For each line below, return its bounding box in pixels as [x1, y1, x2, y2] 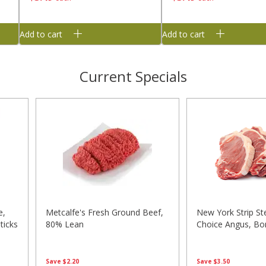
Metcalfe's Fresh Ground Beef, [45, 207, 163, 218]
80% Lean [45, 218, 84, 230]
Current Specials [79, 66, 187, 87]
